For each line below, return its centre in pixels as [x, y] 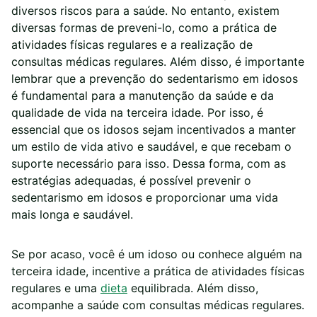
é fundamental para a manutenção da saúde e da [143, 96]
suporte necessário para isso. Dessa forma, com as [149, 164]
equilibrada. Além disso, [193, 288]
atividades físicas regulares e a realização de [132, 45]
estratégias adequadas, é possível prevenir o [131, 181]
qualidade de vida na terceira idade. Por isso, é [137, 113]
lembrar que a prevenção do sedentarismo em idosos [155, 79]
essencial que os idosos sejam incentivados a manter [154, 130]
